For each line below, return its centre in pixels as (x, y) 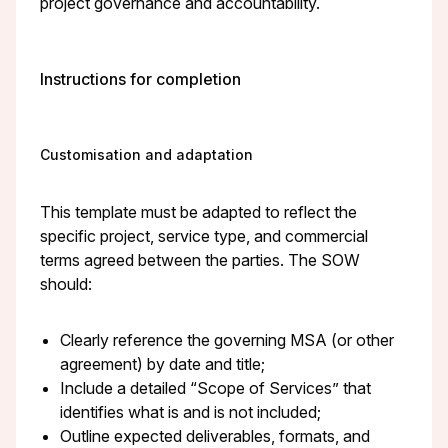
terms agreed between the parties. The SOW (200, 259)
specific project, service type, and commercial (204, 235)
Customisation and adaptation (146, 155)
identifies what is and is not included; (190, 411)
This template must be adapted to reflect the (198, 211)
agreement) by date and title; (162, 363)
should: (66, 283)
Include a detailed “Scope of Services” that (215, 387)
